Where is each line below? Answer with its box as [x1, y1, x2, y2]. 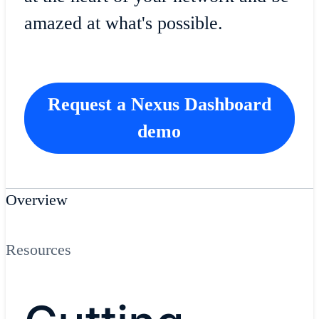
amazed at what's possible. [23, 12, 223, 33]
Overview [6, 190, 68, 209]
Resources [6, 241, 71, 259]
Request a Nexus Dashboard [47, 93, 271, 115]
